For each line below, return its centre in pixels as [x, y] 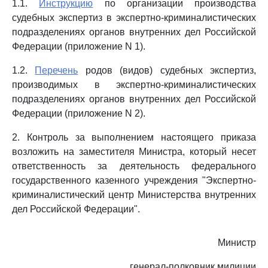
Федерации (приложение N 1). [79, 46]
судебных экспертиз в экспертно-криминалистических [134, 18]
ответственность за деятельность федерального [134, 166]
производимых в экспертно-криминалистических [134, 85]
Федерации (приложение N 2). [79, 113]
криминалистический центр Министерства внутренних [134, 195]
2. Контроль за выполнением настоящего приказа [134, 137]
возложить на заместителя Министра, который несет [134, 152]
